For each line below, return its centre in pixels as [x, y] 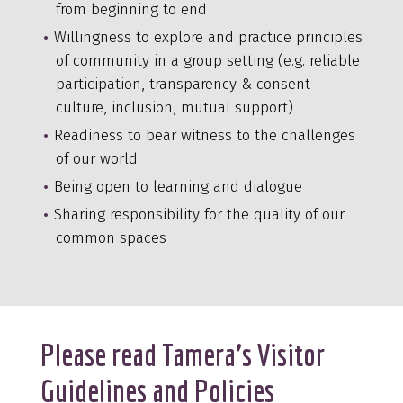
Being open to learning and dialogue [178, 186]
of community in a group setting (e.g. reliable [207, 60]
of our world [96, 158]
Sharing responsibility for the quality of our [199, 214]
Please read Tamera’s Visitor [182, 354]
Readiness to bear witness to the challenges [204, 135]
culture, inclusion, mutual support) [174, 107]
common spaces [111, 237]
